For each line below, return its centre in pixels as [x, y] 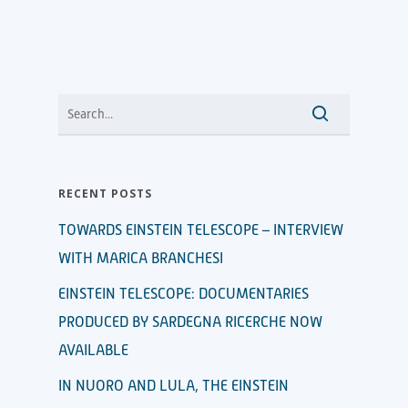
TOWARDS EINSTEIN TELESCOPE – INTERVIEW [201, 230]
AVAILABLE [93, 350]
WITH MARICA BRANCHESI [141, 258]
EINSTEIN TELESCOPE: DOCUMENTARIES [184, 294]
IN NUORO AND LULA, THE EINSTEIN [173, 386]
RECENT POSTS [105, 193]
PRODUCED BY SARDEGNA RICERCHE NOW [190, 322]
